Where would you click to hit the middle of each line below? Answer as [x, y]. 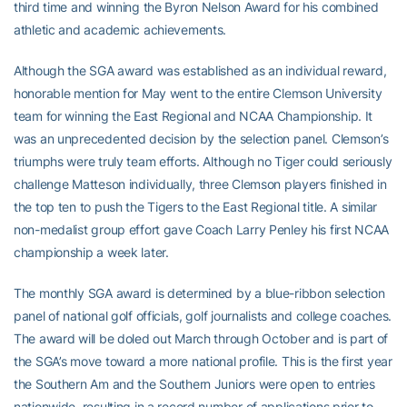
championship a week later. [91, 252]
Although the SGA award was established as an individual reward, [200, 70]
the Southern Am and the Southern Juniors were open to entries [194, 384]
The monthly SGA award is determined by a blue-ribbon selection [199, 293]
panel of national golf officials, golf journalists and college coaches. [203, 316]
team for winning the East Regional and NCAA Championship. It [194, 116]
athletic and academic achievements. [120, 30]
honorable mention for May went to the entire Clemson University [198, 93]
